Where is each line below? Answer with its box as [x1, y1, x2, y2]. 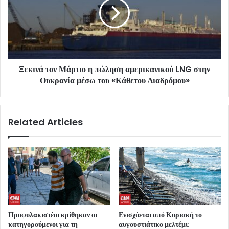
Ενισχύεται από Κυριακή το [119, 210, 202, 220]
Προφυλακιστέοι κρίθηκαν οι [8, 210, 97, 220]
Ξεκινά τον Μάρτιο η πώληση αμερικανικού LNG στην [19, 63, 210, 76]
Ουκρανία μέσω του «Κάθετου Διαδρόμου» [39, 75, 190, 87]
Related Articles [8, 116, 83, 129]
